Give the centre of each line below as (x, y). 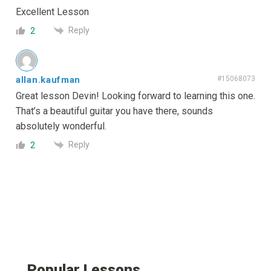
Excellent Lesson (52, 11)
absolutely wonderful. (61, 126)
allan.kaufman (48, 80)
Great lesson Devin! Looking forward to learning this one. (135, 96)
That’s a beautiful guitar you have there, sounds (114, 111)
